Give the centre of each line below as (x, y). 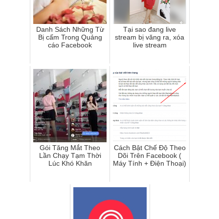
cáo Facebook (70, 45)
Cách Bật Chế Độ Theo (150, 147)
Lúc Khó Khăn (70, 163)
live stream (150, 45)
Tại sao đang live (150, 29)
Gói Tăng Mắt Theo (70, 147)
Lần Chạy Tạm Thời (70, 155)
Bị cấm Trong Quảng (70, 37)
